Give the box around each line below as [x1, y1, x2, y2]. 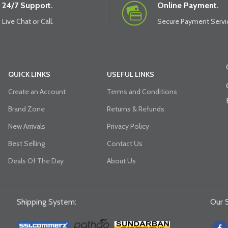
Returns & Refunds [106, 104, 164, 113]
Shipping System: [16, 197, 76, 207]
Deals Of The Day [8, 156, 64, 165]
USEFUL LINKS [106, 70, 154, 79]
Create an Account [8, 87, 66, 96]
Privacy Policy [106, 122, 149, 131]
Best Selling [8, 139, 45, 148]
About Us [106, 156, 136, 165]
